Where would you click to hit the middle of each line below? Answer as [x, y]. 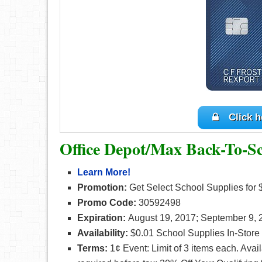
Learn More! [104, 172]
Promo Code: [107, 203]
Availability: [103, 233]
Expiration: [101, 218]
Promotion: [102, 187]
